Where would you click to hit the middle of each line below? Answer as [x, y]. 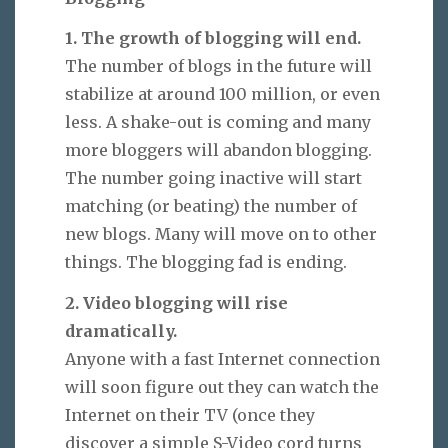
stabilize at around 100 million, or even [222, 94]
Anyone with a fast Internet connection [222, 359]
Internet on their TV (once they [190, 415]
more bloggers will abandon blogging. [218, 150]
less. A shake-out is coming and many [218, 122]
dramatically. [121, 331]
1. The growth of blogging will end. [213, 38]
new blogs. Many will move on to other [221, 234]
